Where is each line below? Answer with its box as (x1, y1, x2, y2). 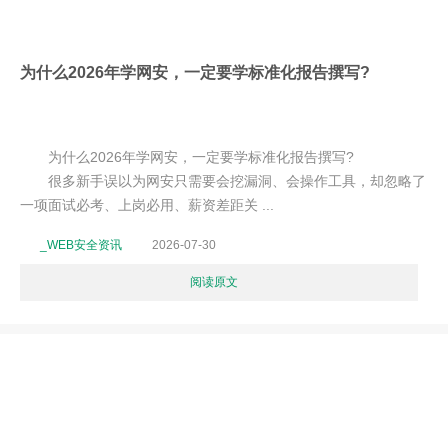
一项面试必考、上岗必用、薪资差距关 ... (20, 197, 274, 213)
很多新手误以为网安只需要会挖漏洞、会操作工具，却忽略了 (20, 173, 426, 189)
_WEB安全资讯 (40, 238, 122, 252)
